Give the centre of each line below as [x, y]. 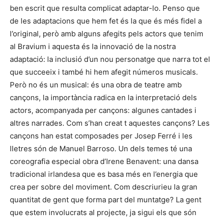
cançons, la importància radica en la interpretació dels [103, 97]
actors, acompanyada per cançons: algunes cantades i [103, 110]
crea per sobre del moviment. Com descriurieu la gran [104, 187]
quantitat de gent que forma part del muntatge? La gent [106, 200]
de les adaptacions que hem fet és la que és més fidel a [106, 21]
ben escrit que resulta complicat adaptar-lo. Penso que [105, 8]
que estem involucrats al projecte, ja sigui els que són [103, 212]
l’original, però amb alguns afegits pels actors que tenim [107, 34]
